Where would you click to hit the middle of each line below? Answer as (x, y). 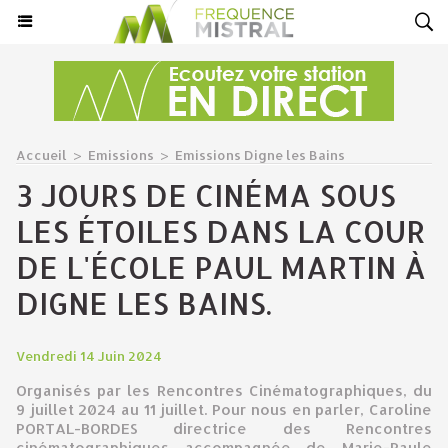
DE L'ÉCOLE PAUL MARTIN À (221, 267)
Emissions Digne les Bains (260, 155)
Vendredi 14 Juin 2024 (89, 356)
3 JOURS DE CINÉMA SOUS (206, 195)
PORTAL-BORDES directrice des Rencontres (224, 428)
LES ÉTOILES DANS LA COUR (221, 231)
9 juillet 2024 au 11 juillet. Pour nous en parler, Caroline (224, 409)
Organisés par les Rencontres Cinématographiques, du (224, 390)
